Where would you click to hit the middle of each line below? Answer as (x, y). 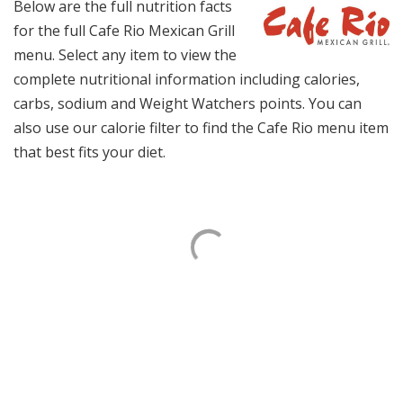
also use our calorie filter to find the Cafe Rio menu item (201, 128)
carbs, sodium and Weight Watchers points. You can (188, 103)
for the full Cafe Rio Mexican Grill (124, 31)
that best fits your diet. (90, 152)
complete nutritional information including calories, (187, 79)
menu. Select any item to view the (125, 55)
